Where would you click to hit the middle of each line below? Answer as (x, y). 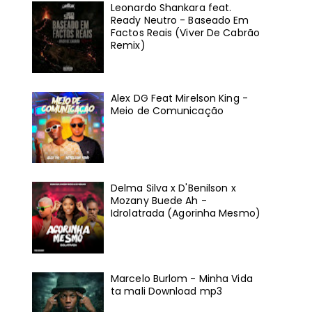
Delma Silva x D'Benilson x (173, 188)
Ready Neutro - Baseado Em (180, 20)
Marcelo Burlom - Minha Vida (182, 279)
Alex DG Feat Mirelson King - (179, 98)
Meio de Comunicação (167, 110)
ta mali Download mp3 (166, 291)
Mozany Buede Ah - (159, 201)
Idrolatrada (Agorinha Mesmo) (186, 213)
